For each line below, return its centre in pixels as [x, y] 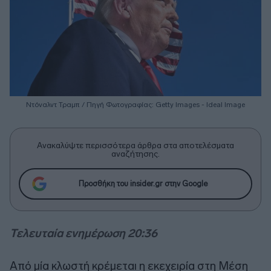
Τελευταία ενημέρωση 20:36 [83, 233]
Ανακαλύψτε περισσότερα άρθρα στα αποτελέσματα [135, 145]
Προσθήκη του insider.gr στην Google [143, 184]
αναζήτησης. [135, 154]
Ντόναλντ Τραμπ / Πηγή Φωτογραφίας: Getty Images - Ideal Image [135, 104]
